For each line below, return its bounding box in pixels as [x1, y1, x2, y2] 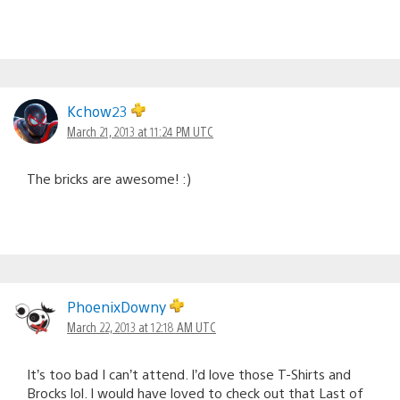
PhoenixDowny [67, 296, 170, 316]
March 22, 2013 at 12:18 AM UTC [67, 318, 216, 335]
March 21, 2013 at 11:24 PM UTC [67, 122, 213, 139]
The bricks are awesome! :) [27, 169, 191, 187]
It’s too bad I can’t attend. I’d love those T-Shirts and [27, 364, 351, 382]
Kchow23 [67, 101, 131, 121]
